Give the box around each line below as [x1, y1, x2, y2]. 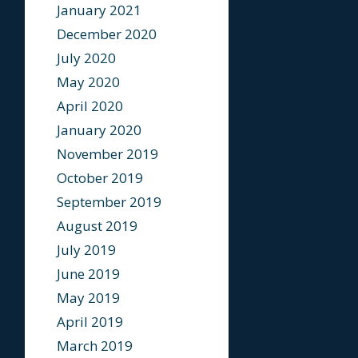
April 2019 [57, 312, 123, 331]
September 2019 [57, 193, 161, 211]
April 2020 [57, 97, 123, 115]
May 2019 [57, 288, 120, 307]
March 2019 [57, 336, 133, 355]
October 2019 [57, 169, 143, 187]
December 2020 [57, 25, 157, 43]
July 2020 [57, 49, 116, 67]
